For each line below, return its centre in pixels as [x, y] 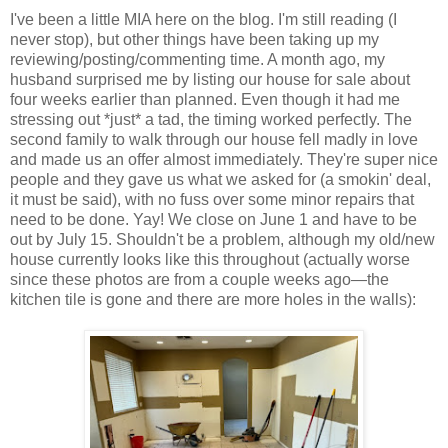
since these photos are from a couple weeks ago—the [199, 279]
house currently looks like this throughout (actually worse [210, 259]
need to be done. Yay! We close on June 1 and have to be [213, 219]
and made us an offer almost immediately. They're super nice [224, 159]
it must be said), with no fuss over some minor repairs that [212, 199]
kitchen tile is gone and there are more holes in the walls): [213, 299]
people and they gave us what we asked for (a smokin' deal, [220, 179]
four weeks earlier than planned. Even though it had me [205, 99]
